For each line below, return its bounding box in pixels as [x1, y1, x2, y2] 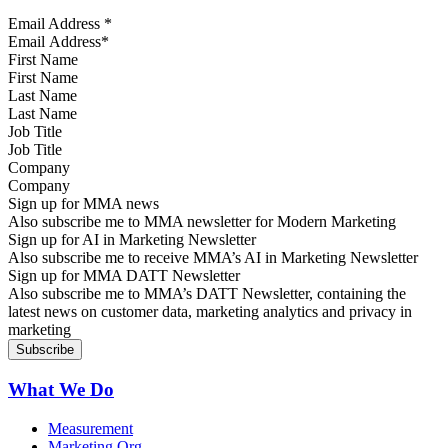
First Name [8, 51, 78, 69]
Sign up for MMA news [8, 195, 159, 213]
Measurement [48, 419, 133, 437]
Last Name [8, 87, 77, 105]
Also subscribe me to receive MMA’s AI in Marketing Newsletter [8, 249, 418, 267]
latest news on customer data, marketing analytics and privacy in [8, 303, 412, 321]
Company [8, 159, 70, 177]
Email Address [8, 15, 104, 33]
